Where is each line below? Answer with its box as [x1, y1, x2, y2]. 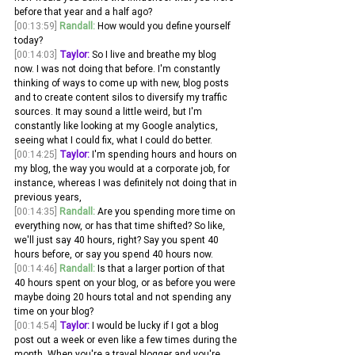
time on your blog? [14, 305, 96, 318]
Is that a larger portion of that [95, 262, 227, 275]
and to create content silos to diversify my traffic [14, 91, 230, 104]
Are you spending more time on [95, 205, 238, 218]
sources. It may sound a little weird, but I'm [14, 105, 204, 118]
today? [14, 34, 45, 47]
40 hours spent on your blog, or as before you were [14, 277, 238, 289]
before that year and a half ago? [14, 6, 152, 18]
